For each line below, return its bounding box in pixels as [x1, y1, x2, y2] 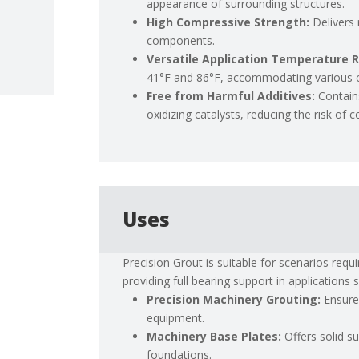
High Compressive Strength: [147, 14, 310, 30]
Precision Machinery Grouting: [147, 292, 321, 308]
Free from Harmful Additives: [147, 88, 316, 104]
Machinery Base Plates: [147, 329, 282, 345]
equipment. [147, 310, 205, 326]
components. [147, 33, 216, 49]
